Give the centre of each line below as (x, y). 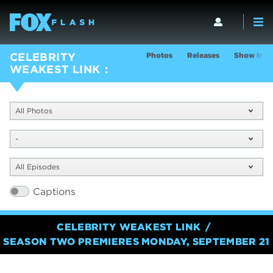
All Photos (34, 111)
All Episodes (37, 167)
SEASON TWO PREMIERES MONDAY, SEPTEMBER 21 (136, 242)
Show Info (253, 55)
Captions (54, 192)
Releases (203, 55)
